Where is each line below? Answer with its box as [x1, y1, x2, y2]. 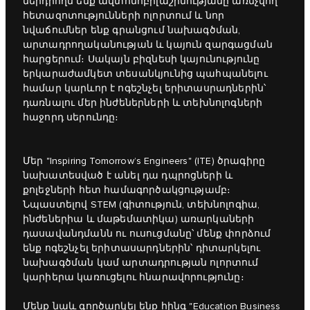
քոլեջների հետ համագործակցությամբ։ [23, 185, 231, 197]
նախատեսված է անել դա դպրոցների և [23, 170, 233, 182]
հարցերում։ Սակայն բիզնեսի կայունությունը [23, 54, 260, 66]
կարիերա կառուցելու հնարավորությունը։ [23, 272, 244, 284]
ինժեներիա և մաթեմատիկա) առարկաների [23, 214, 255, 226]
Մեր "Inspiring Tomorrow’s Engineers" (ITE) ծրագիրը [23, 156, 265, 167]
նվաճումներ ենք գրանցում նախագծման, [23, 25, 241, 37]
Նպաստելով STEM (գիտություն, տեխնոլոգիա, [23, 199, 260, 211]
